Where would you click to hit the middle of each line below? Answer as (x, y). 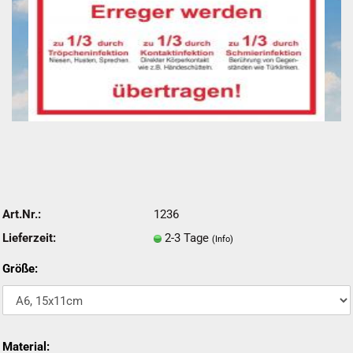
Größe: (20, 269)
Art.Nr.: (22, 214)
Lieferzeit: (29, 238)
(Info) (222, 239)
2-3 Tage (188, 238)
